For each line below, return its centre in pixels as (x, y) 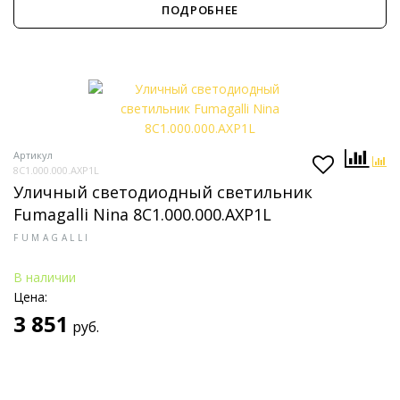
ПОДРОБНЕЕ (200, 10)
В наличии (45, 277)
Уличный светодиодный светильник (163, 192)
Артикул (33, 155)
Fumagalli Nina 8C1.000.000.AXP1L (142, 214)
